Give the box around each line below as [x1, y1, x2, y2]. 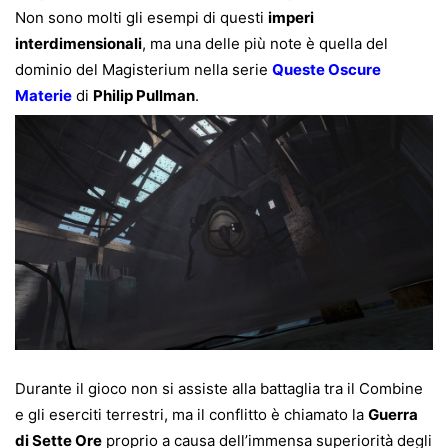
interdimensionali [15, 34, 142, 54]
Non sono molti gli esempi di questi [15, 8, 268, 28]
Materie [15, 86, 72, 106]
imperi [268, 8, 314, 28]
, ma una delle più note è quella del [142, 34, 388, 54]
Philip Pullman [93, 86, 195, 106]
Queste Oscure [272, 60, 381, 80]
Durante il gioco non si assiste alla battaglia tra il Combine [15, 379, 423, 399]
